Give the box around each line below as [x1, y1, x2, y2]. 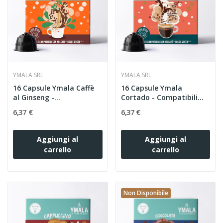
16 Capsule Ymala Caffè [13, 83, 94, 93]
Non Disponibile [123, 188, 168, 197]
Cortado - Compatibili [120, 92, 198, 102]
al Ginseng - [13, 92, 54, 102]
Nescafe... [120, 102, 155, 111]
